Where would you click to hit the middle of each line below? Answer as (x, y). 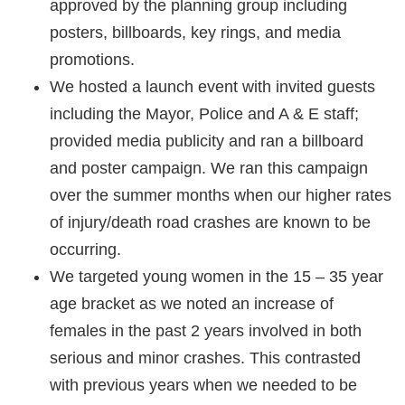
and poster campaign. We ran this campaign (209, 168)
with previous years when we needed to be (203, 385)
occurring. (85, 249)
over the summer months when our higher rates (221, 195)
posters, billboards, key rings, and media (195, 32)
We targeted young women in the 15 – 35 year (217, 276)
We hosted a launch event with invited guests (212, 86)
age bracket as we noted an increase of (192, 303)
